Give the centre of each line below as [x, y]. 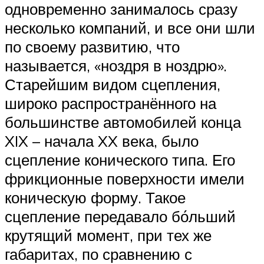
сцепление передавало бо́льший [120, 216]
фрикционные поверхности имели [125, 178]
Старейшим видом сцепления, [113, 84]
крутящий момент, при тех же [108, 235]
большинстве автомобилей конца [123, 122]
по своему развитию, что [92, 46]
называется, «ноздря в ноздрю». [116, 65]
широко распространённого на [110, 103]
